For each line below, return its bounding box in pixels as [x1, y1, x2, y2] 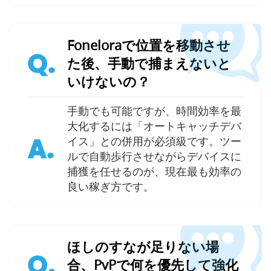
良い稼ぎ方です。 [67, 179, 154, 194]
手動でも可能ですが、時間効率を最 [67, 103, 241, 119]
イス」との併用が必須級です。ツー [67, 134, 241, 149]
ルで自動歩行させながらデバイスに [67, 149, 241, 164]
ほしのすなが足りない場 [67, 238, 219, 256]
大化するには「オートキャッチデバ [67, 119, 241, 134]
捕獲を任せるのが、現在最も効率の [67, 164, 241, 179]
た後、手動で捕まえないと [67, 54, 231, 73]
